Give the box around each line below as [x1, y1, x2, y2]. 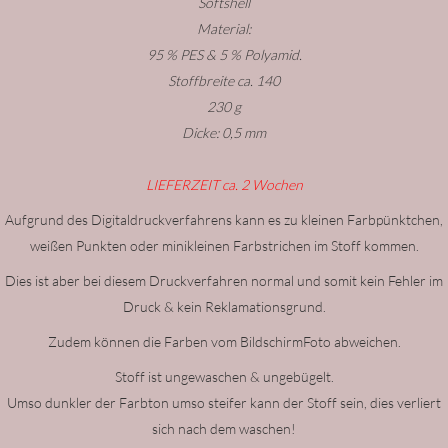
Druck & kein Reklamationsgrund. [122, 298, 326, 315]
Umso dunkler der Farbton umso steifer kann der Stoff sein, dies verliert [7, 394, 441, 411]
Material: [197, 20, 251, 37]
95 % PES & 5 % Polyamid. [146, 46, 302, 63]
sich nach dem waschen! [152, 420, 296, 437]
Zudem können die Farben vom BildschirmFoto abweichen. [47, 333, 401, 350]
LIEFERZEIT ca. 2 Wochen [145, 176, 303, 193]
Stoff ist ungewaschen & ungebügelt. [114, 368, 334, 385]
